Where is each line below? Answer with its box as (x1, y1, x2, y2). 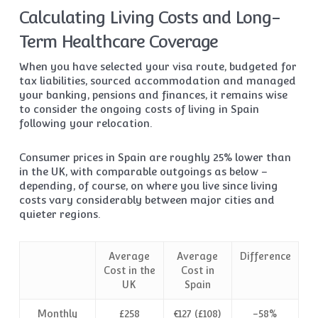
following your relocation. (18, 117, 152, 130)
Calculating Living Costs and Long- (18, 7, 280, 28)
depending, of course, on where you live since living (18, 180, 278, 192)
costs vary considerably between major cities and (18, 194, 275, 207)
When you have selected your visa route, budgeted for (18, 60, 297, 73)
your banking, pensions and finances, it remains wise (18, 89, 287, 102)
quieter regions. (18, 208, 100, 221)
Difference (238, 251, 291, 263)
